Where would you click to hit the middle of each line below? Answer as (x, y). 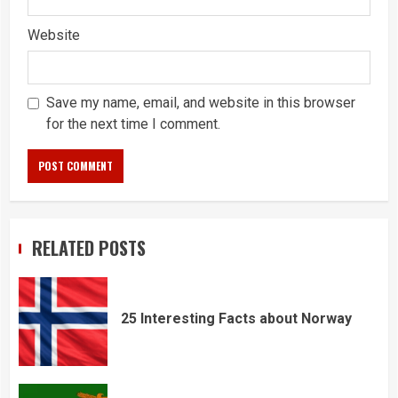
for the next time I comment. (133, 123)
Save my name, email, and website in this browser (201, 102)
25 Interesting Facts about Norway (236, 318)
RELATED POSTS (89, 247)
